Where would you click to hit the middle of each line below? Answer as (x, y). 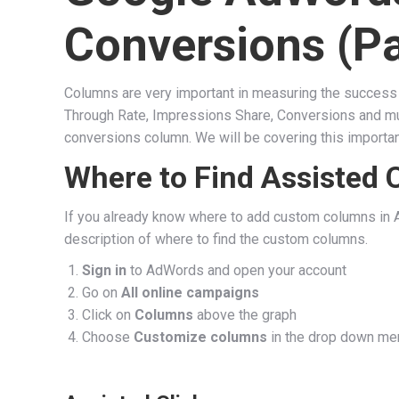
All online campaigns (190, 292)
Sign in (104, 270)
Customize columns (200, 337)
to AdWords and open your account (236, 270)
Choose (108, 337)
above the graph (245, 314)
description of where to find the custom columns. (216, 239)
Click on (108, 314)
